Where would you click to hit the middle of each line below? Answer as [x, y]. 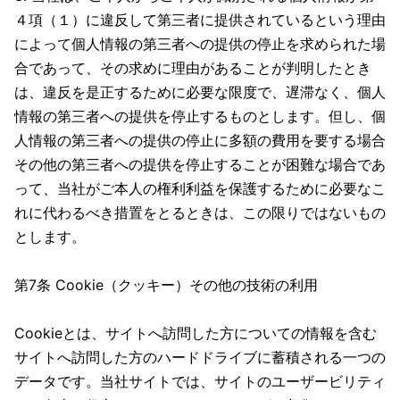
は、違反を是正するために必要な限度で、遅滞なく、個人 [200, 92]
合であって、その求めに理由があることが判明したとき [193, 68]
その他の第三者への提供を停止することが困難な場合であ [200, 164]
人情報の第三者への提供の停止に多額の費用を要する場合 [200, 140]
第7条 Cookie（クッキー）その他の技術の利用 [166, 285]
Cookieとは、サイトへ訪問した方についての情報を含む [196, 333]
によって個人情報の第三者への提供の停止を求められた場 [200, 44]
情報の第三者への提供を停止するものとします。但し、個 [200, 116]
